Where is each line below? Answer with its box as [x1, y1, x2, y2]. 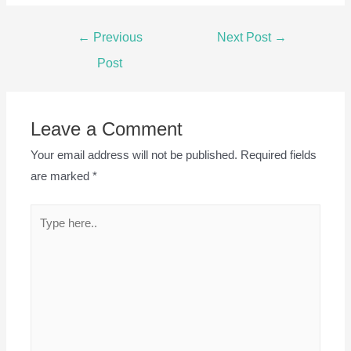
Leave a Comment [31, 118, 183, 139]
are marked [31, 169, 93, 183]
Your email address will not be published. [31, 148, 238, 161]
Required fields [241, 148, 317, 161]
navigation [43, 46, 96, 60]
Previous [89, 30, 143, 44]
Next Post [217, 30, 275, 44]
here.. [30, 228, 60, 241]
